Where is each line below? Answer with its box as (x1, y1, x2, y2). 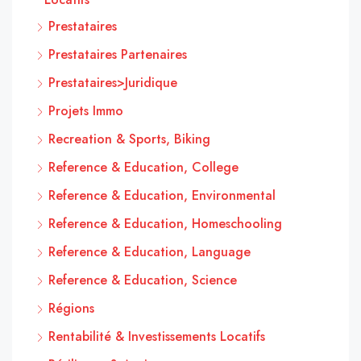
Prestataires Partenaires (48, 44, 187, 64)
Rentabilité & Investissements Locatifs (48, 326, 265, 346)
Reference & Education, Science (48, 270, 237, 289)
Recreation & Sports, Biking (48, 129, 210, 148)
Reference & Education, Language (48, 242, 251, 261)
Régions (48, 298, 94, 317)
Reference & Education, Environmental (48, 185, 276, 205)
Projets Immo (48, 101, 123, 120)
